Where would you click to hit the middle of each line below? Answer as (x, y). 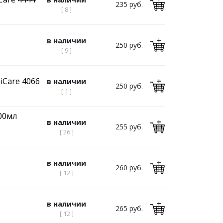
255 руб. (129, 127)
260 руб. (129, 167)
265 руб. (129, 208)
